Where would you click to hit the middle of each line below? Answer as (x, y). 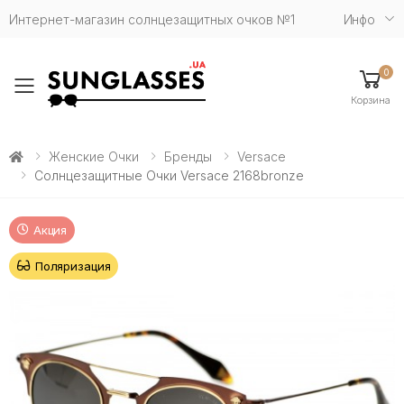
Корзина (371, 100)
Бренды (188, 156)
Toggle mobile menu (143, 97)
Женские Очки (94, 156)
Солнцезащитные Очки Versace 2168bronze (169, 175)
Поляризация (73, 266)
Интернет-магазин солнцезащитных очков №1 (152, 19)
